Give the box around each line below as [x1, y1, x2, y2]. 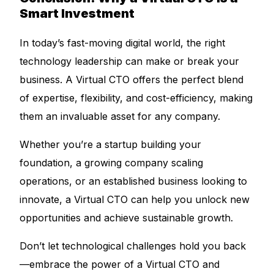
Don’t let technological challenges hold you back [20, 240, 246, 252]
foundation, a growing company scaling [20, 157, 204, 169]
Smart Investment [20, 6, 135, 21]
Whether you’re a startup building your [20, 138, 202, 150]
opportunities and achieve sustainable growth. [20, 212, 234, 224]
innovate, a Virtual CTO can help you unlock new [20, 193, 250, 206]
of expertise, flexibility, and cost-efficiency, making [20, 92, 253, 104]
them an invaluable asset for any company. [20, 110, 221, 122]
